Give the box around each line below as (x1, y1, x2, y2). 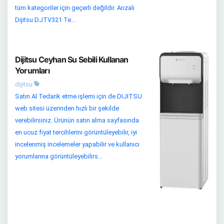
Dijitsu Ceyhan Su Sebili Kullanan (15, 54, 128, 65)
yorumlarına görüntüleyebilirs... (15, 152, 102, 160)
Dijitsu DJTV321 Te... (15, 16, 75, 24)
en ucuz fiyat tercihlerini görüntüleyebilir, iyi (15, 128, 137, 136)
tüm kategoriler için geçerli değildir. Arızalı (15, 4, 134, 12)
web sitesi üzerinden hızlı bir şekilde (15, 104, 119, 112)
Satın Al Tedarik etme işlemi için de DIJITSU (15, 92, 142, 100)
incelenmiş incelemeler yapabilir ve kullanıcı (15, 140, 139, 148)
